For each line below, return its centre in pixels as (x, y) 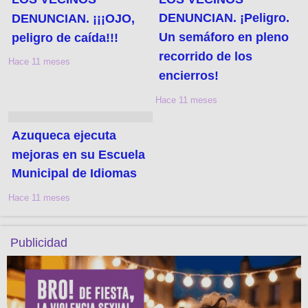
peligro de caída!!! (65, 37)
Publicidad (39, 243)
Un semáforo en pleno (224, 37)
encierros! (189, 75)
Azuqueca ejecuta (64, 135)
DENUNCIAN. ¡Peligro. (224, 18)
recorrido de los (206, 57)
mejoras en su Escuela (79, 154)
